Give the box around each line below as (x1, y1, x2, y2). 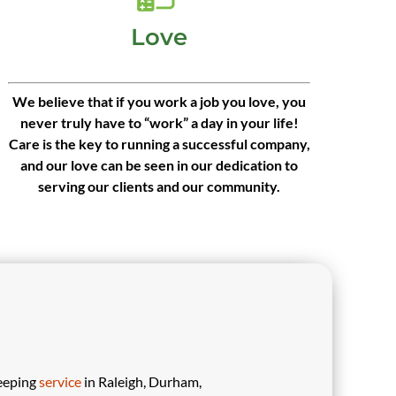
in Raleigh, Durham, (80, 373, 202, 390)
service (38, 373, 81, 390)
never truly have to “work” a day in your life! (19, 114, 299, 131)
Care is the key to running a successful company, (8, 135, 310, 152)
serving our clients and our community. (38, 178, 280, 194)
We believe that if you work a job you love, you (12, 93, 306, 110)
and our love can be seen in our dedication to (20, 156, 298, 173)
